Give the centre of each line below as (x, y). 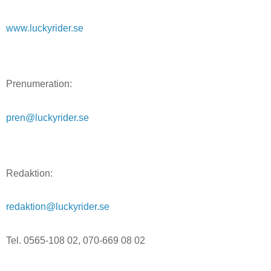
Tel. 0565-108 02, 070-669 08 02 (76, 241)
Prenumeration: (39, 84)
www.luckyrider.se (45, 28)
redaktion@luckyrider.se (58, 207)
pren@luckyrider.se (47, 117)
